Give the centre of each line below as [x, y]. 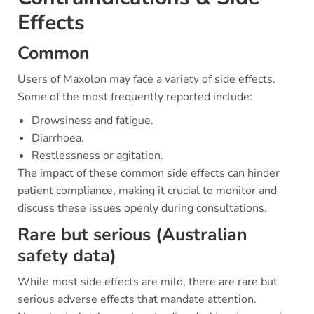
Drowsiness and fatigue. [93, 121]
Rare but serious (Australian [132, 235]
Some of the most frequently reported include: [135, 97]
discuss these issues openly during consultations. [142, 208]
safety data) [67, 256]
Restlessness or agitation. [97, 156]
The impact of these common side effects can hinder [149, 173]
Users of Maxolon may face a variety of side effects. [146, 79]
